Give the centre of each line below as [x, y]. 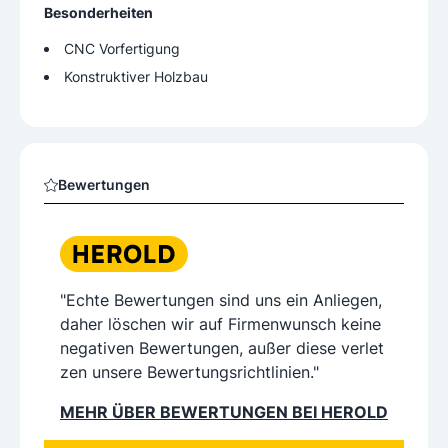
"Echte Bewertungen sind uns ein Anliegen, [221, 299]
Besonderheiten [98, 13]
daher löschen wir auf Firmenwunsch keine [220, 323]
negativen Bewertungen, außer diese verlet [222, 347]
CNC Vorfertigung [122, 49]
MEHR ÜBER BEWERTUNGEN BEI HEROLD [224, 411]
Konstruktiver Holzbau [136, 77]
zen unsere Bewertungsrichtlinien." [189, 371]
